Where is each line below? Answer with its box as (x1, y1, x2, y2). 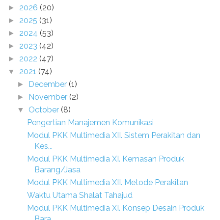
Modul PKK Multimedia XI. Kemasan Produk (27, 154, 184, 164)
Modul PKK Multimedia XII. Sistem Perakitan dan (27, 131, 200, 140)
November (28, 92, 70, 102)
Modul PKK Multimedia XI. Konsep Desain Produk (27, 203, 204, 213)
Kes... (34, 141, 53, 151)
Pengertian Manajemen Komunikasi (27, 118, 154, 127)
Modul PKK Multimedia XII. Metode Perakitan (27, 178, 188, 187)
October (28, 105, 61, 114)
